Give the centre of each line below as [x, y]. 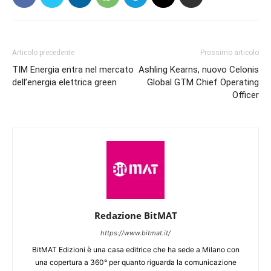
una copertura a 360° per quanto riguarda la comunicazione [135, 262]
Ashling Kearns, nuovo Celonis [199, 70]
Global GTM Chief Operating [203, 82]
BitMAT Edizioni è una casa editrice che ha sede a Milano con [135, 250]
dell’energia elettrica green [64, 82]
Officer [246, 95]
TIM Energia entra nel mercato [73, 70]
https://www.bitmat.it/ [135, 233]
